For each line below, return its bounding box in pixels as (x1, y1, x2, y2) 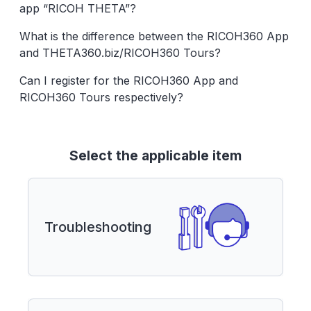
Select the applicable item (69, 147, 242, 164)
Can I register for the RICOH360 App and (19, 74, 238, 87)
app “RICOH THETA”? (19, 1, 136, 15)
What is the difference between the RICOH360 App (19, 29, 289, 43)
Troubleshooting (44, 218, 151, 235)
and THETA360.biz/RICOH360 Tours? (19, 46, 221, 60)
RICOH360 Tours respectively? (19, 90, 183, 104)
